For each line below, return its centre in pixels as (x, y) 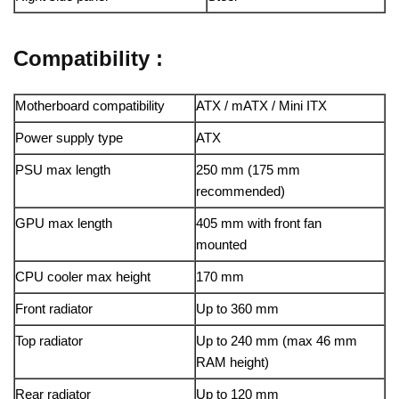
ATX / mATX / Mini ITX (261, 106)
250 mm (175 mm (248, 170)
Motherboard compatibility (90, 106)
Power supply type (69, 138)
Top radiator (49, 341)
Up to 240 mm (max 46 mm (277, 341)
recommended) (240, 191)
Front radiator (54, 309)
